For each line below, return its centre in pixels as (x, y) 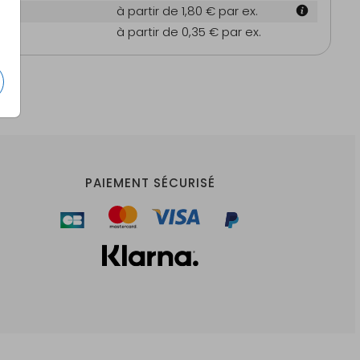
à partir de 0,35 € (169, 32)
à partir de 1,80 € (168, 11)
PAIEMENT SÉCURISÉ (150, 183)
